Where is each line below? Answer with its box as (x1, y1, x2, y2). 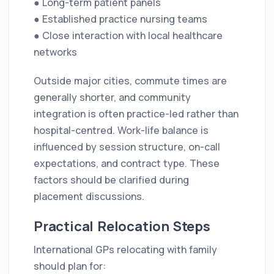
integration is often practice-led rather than (34, 107, 239, 121)
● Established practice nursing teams (34, 12, 207, 26)
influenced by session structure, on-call (34, 140, 220, 154)
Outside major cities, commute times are (34, 74, 227, 88)
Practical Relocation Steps (34, 217, 210, 236)
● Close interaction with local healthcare (34, 29, 223, 43)
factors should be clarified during (34, 173, 189, 187)
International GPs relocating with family (34, 243, 217, 257)
